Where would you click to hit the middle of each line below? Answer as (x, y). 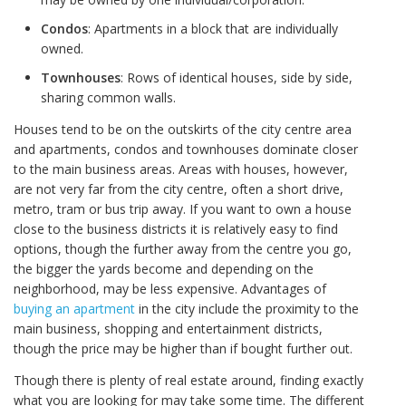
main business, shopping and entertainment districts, (168, 329)
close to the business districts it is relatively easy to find (176, 229)
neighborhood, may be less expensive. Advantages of (170, 289)
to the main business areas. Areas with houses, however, (181, 169)
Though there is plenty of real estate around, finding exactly (188, 380)
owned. (62, 49)
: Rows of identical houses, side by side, (237, 78)
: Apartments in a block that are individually (213, 29)
